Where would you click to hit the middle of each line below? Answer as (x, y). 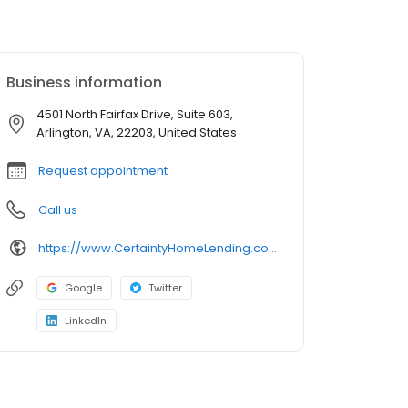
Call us (58, 210)
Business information (84, 83)
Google (83, 288)
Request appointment (103, 171)
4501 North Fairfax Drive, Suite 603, (135, 115)
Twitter (165, 288)
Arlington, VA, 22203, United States (137, 133)
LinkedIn (86, 321)
